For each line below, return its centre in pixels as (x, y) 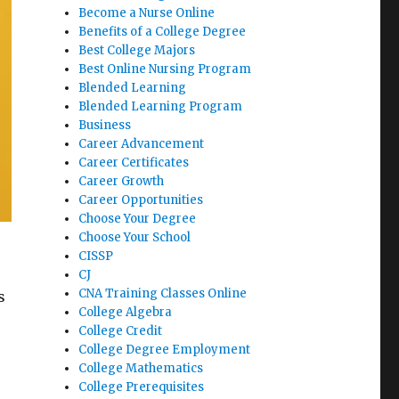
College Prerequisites (142, 387)
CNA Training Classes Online (163, 293)
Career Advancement (142, 144)
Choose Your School (135, 237)
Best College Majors (137, 50)
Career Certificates (134, 163)
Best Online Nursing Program (165, 69)
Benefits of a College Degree (163, 32)
